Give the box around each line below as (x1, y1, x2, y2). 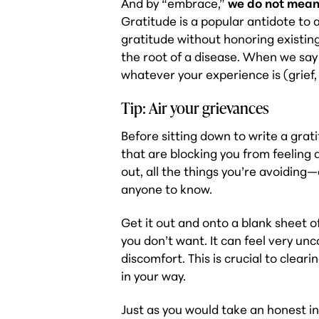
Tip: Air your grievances (121, 95, 269, 120)
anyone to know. (121, 182, 213, 197)
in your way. (121, 268, 187, 284)
